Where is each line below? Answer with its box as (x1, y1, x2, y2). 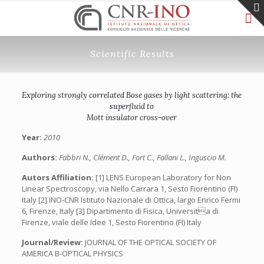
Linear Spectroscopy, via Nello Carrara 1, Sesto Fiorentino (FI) (21, 183, 237, 194)
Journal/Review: (21, 237, 85, 247)
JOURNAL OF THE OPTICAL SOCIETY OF (84, 237, 216, 247)
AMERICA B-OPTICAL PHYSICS (21, 248, 123, 259)
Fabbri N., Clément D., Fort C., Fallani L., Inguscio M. (58, 152, 226, 163)
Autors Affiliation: (21, 172, 95, 183)
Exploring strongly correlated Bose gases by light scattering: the (22, 90, 242, 100)
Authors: (21, 152, 59, 163)
